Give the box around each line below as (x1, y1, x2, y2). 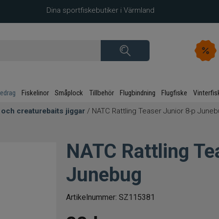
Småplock (55, 88, 83, 97)
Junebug (66, 163, 142, 186)
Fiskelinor (22, 88, 49, 97)
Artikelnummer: (66, 193, 117, 202)
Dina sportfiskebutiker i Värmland (46, 6, 154, 15)
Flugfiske (161, 88, 187, 97)
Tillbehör (89, 88, 114, 97)
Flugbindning (120, 88, 155, 97)
